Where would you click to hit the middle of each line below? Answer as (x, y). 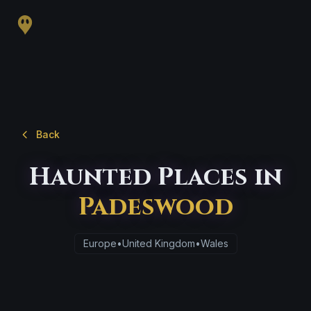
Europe (100, 243)
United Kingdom (158, 243)
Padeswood (155, 207)
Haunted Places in (155, 177)
